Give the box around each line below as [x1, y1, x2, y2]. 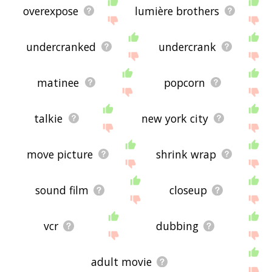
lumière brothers [135, 3, 220, 18]
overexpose [23, 3, 79, 18]
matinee [37, 75, 80, 90]
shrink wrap [155, 146, 216, 161]
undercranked [26, 39, 97, 54]
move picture [26, 146, 93, 161]
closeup [169, 182, 208, 197]
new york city [141, 110, 208, 126]
